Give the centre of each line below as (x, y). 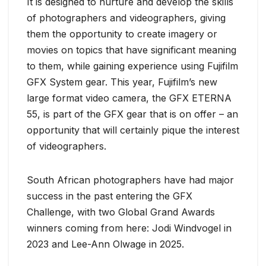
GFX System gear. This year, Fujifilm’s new (122, 82)
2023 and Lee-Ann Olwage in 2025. (105, 244)
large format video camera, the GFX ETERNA (129, 98)
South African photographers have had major (130, 180)
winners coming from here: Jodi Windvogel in (129, 228)
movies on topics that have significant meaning (132, 50)
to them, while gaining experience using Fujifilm (132, 66)
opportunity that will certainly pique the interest (133, 130)
